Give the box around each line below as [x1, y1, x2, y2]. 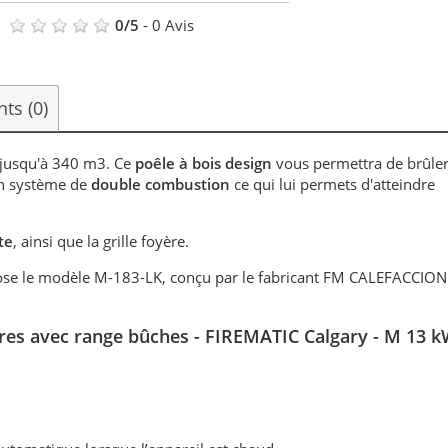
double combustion [87, 174, 235, 195]
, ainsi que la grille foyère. [13, 231, 190, 252]
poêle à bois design [135, 153, 277, 174]
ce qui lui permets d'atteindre [234, 174, 436, 195]
